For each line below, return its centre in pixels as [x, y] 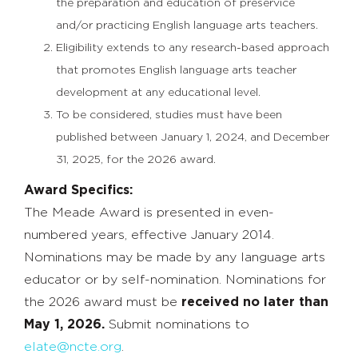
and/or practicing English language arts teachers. [187, 25]
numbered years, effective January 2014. [149, 235]
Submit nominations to [179, 324]
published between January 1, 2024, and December [193, 137]
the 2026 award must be [101, 302]
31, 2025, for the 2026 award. [136, 159]
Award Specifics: [78, 190]
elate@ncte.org [73, 346]
